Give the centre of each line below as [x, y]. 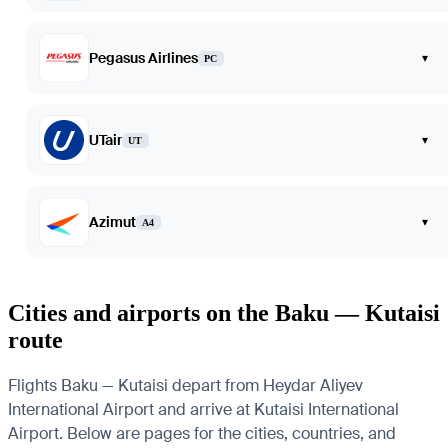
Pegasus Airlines [143, 58]
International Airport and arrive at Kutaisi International [203, 409]
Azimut [112, 222]
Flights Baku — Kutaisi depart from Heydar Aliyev [185, 385]
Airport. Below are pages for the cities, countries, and [202, 433]
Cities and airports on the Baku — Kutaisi [224, 312]
